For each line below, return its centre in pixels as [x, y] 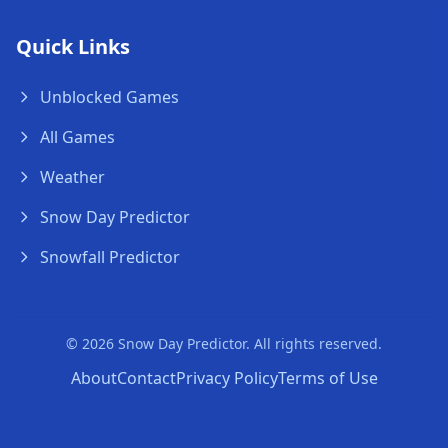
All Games [77, 137]
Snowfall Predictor [110, 257]
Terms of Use [327, 378]
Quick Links [73, 46]
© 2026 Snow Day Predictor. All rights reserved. [224, 343]
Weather [72, 177]
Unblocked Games [109, 97]
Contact [146, 378]
